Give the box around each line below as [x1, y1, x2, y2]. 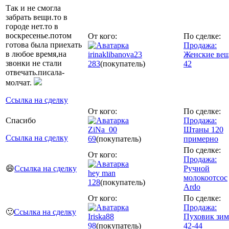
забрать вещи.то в [6, 12, 67, 21]
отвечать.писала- [6, 67, 64, 77]
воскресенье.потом [6, 31, 72, 40]
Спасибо [6, 116, 36, 125]
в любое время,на [6, 49, 66, 58]
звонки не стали [6, 58, 62, 67]
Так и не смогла [6, 3, 61, 12]
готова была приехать [6, 40, 82, 49]
